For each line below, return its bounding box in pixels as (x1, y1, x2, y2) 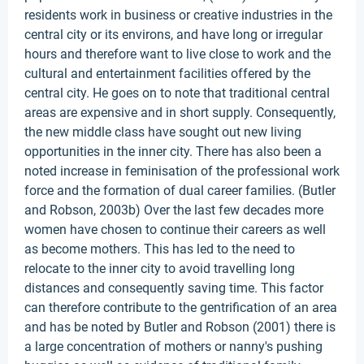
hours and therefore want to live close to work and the (24, 46, 331, 62)
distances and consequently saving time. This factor (24, 280, 323, 296)
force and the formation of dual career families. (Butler (24, 183, 336, 198)
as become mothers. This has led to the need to (24, 241, 295, 257)
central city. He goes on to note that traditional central (24, 85, 330, 101)
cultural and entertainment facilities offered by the (24, 66, 310, 81)
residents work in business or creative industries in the (24, 7, 332, 23)
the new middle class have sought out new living (24, 124, 301, 140)
